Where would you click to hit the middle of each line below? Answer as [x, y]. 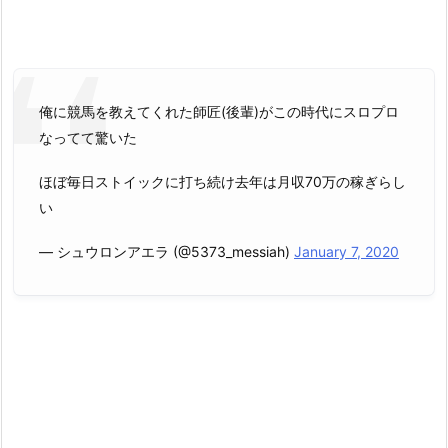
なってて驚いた [88, 137]
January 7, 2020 [346, 252]
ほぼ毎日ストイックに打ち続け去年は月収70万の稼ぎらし [222, 182]
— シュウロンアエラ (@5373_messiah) [166, 252]
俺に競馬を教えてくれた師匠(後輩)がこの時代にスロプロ [219, 111]
